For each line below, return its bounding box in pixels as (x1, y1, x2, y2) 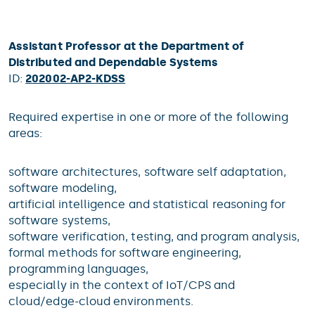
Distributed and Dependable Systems (8, 56, 219, 69)
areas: (8, 127, 43, 140)
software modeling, (8, 181, 117, 195)
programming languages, (8, 262, 149, 276)
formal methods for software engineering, (8, 246, 242, 259)
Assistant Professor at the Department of (8, 39, 245, 53)
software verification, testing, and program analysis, (8, 230, 300, 243)
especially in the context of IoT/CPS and (8, 278, 236, 292)
